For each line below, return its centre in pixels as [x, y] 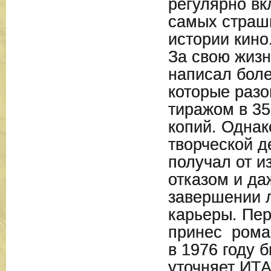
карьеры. [205, 215]
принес [195, 232]
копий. [192, 127]
